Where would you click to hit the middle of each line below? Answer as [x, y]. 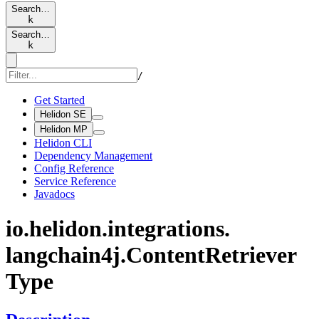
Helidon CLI [63, 143]
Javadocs [54, 194]
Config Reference [74, 168]
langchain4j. [66, 255]
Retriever [251, 255]
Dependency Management [93, 156]
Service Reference [75, 181]
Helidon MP [64, 129]
